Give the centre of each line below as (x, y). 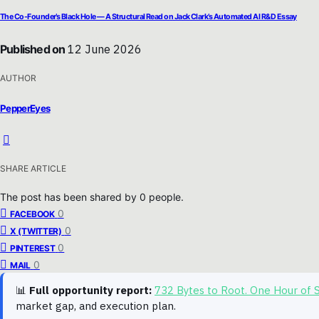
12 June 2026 (104, 49)
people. (166, 197)
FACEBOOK (32, 214)
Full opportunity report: (90, 290)
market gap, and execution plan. (96, 305)
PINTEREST (33, 248)
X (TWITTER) (36, 231)
